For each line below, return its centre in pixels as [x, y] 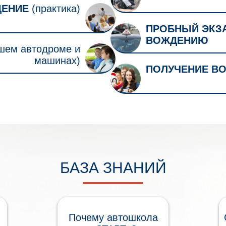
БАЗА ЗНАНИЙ [113, 167]
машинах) [57, 60]
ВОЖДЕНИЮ [177, 40]
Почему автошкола [113, 217]
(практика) [54, 8]
